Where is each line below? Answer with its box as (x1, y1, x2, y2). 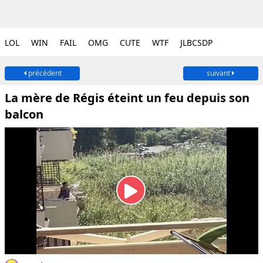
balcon (5, 106, 43, 122)
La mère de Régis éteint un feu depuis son (5, 90, 249, 106)
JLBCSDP (180, 37, 213, 48)
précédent (26, 68, 62, 78)
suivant (207, 68, 232, 78)
